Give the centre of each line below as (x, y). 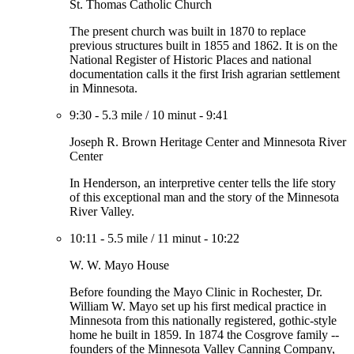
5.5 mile (128, 238)
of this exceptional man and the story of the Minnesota (204, 197)
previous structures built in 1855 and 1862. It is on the (203, 45)
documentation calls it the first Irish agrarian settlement (205, 74)
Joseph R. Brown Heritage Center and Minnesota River (208, 142)
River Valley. (102, 211)
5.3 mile (122, 115)
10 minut (174, 115)
